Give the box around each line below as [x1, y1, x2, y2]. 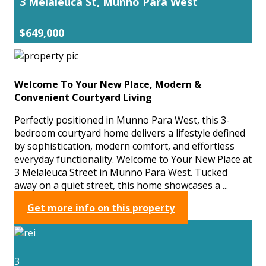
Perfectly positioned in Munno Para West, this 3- [14, 113, 230, 126]
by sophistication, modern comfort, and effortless [14, 139, 235, 153]
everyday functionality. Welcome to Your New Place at [14, 152, 252, 166]
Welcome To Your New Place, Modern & [14, 77, 201, 91]
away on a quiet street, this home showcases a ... [14, 178, 228, 192]
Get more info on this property [27, 201, 175, 214]
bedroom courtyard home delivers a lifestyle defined [14, 126, 245, 140]
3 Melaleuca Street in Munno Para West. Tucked [14, 165, 227, 179]
